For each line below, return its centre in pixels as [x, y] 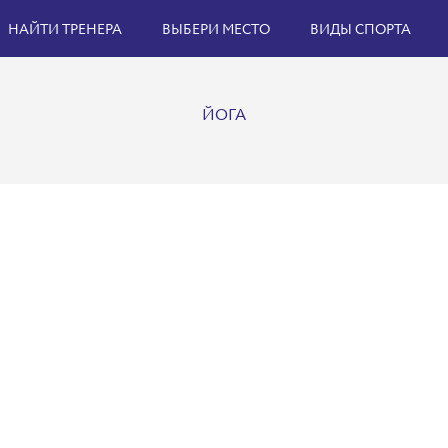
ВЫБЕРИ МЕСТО [216, 30]
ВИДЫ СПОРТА [360, 30]
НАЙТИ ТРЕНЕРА [65, 30]
